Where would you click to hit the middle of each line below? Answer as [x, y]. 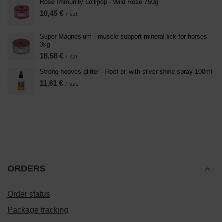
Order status [29, 194]
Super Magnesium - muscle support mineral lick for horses [123, 37]
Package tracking [38, 210]
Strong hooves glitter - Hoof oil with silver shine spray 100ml [126, 72]
